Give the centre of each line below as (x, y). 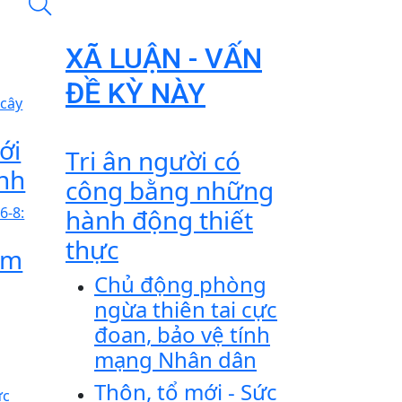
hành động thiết (159, 220)
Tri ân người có (153, 161)
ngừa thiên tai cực (186, 309)
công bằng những (170, 190)
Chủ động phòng (180, 284)
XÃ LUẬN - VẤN (164, 58)
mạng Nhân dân (175, 359)
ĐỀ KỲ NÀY (135, 93)
